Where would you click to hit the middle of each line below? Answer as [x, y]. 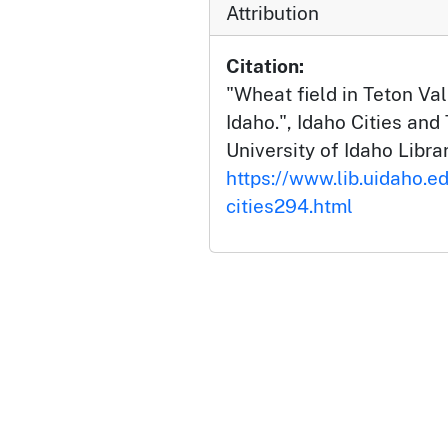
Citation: [265, 66]
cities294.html [289, 206]
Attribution [272, 13]
